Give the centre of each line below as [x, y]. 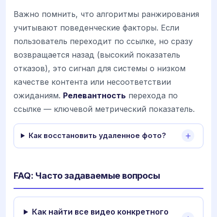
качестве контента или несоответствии [92, 82]
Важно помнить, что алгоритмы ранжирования [106, 14]
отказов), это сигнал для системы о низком [100, 68]
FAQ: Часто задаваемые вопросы [87, 175]
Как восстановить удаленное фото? [97, 135]
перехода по [152, 95]
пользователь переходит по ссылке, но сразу [103, 41]
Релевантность [94, 95]
